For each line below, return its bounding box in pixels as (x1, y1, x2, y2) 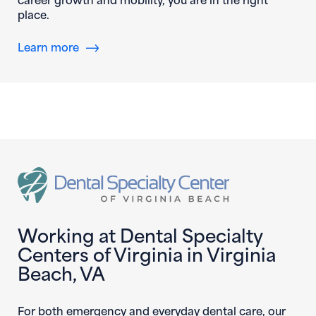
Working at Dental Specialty (18, 220, 262, 248)
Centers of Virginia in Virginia (18, 239, 276, 267)
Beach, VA (18, 258, 105, 286)
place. (18, 6, 49, 23)
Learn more (18, 38, 79, 55)
